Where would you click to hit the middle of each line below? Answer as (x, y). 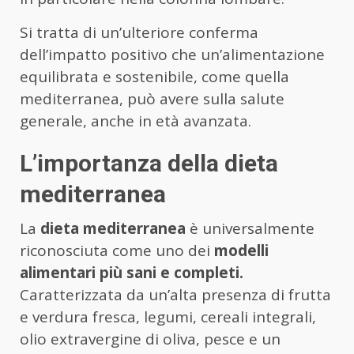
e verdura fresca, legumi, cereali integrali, (168, 317)
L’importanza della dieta (149, 164)
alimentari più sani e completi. (132, 273)
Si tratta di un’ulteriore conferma (139, 33)
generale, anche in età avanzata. (136, 121)
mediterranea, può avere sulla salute (152, 99)
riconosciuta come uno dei (117, 251)
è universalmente (250, 229)
